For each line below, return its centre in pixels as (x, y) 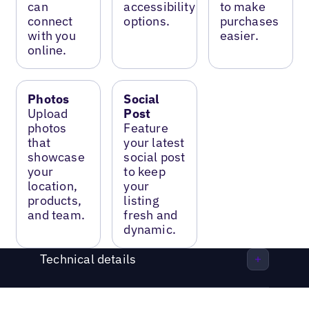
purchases (249, 21)
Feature (146, 128)
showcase (56, 157)
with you (52, 35)
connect (50, 21)
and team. (56, 215)
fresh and (151, 215)
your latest (154, 142)
